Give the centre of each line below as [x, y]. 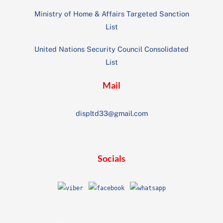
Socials [111, 159]
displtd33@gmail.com [111, 113]
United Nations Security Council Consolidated [111, 49]
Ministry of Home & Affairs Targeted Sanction [111, 14]
